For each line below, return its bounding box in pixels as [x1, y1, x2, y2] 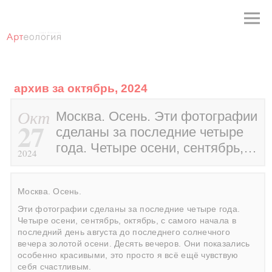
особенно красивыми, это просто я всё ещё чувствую [18, 251, 239, 260]
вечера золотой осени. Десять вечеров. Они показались [18, 239, 250, 248]
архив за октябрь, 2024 [14, 82, 148, 95]
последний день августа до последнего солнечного [18, 228, 230, 237]
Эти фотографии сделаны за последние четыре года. [18, 205, 240, 214]
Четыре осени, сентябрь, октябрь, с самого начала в [18, 216, 236, 225]
